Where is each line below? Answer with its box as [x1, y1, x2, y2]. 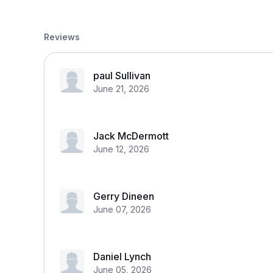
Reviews [44, 32, 80, 42]
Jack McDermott [93, 130, 169, 142]
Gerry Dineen [93, 190, 154, 202]
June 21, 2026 [93, 83, 149, 94]
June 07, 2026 [93, 204, 151, 214]
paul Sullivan [93, 69, 151, 82]
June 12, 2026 [93, 144, 149, 154]
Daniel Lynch [93, 250, 151, 263]
